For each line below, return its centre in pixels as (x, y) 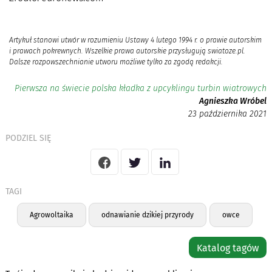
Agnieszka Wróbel (233, 101)
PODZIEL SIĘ (28, 138)
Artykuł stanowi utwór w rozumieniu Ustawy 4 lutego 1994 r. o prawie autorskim (135, 40)
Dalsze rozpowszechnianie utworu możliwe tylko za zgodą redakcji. (116, 62)
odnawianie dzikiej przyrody (148, 215)
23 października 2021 (228, 114)
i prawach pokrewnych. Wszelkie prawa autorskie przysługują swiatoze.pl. (127, 51)
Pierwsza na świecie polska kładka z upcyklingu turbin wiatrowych (141, 89)
